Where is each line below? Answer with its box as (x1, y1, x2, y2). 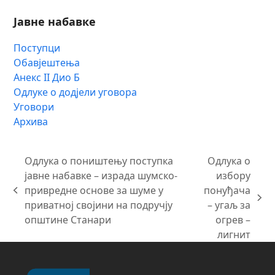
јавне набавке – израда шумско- (24, 168, 177, 182)
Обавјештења (14, 55, 80, 69)
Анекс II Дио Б (14, 70, 80, 84)
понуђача (204, 183, 251, 197)
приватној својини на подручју (24, 198, 172, 212)
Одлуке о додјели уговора (14, 85, 137, 99)
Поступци (14, 41, 61, 55)
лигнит (217, 227, 251, 241)
